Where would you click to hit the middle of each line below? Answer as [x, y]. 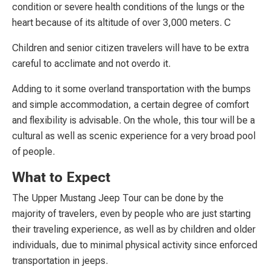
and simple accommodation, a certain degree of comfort [130, 104]
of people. [33, 151]
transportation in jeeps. [60, 260]
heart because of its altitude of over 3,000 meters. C [121, 22]
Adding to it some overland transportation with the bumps [131, 89]
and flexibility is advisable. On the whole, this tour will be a [133, 120]
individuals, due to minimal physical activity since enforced [135, 245]
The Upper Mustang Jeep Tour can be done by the [118, 198]
